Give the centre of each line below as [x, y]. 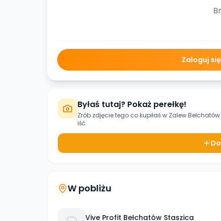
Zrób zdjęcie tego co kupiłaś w [123, 115]
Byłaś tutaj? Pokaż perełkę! [132, 104]
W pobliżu [90, 188]
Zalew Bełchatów [194, 115]
